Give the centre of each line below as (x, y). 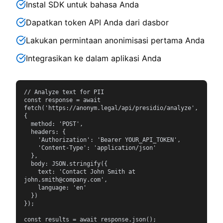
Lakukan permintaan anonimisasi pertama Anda (115, 40)
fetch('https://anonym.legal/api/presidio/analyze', (111, 108)
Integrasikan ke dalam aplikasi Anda (94, 58)
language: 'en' (31, 188)
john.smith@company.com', (66, 180)
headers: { (27, 132)
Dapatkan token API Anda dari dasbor (97, 22)
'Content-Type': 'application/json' (31, 148)
